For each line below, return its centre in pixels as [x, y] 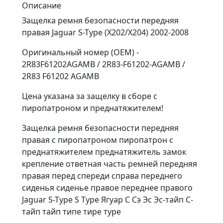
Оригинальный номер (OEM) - [80, 52]
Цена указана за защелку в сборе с [90, 96]
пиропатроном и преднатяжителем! [93, 108]
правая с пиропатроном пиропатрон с [98, 140]
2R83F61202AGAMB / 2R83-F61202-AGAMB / [104, 64]
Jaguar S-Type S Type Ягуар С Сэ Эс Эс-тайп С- [108, 199]
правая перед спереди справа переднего [102, 175]
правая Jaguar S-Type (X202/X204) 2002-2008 [105, 32]
